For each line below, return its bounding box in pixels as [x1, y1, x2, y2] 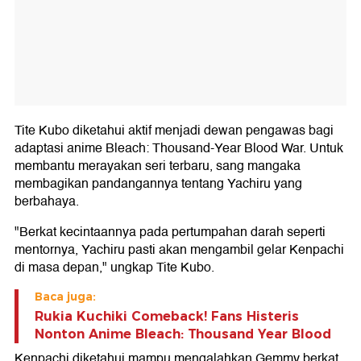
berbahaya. [15, 191, 79, 212]
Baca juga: [35, 289, 96, 304]
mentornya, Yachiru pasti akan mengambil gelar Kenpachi [15, 239, 344, 260]
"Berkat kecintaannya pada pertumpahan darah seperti [15, 222, 326, 243]
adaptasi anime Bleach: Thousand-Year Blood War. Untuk [15, 138, 343, 159]
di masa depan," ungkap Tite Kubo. [15, 257, 214, 278]
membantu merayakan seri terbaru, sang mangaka [15, 156, 301, 176]
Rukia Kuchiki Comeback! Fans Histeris [35, 309, 299, 324]
